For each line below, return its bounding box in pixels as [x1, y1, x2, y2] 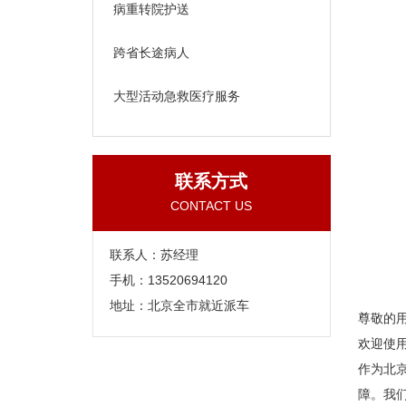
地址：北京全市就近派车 [110, 298, 249, 313]
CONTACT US [170, 198, 253, 213]
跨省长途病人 [113, 45, 189, 60]
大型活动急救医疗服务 [113, 89, 240, 103]
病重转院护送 [113, 2, 189, 16]
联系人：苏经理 [110, 247, 198, 262]
